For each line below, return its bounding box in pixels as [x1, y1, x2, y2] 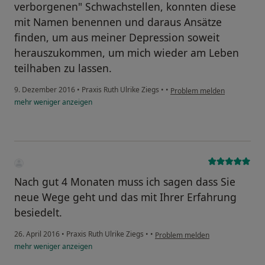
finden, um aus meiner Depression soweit [14, 30, 219, 45]
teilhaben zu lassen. [14, 61, 112, 76]
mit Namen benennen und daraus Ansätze [14, 15, 222, 30]
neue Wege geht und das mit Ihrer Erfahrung [14, 190, 237, 205]
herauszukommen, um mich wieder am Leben [14, 46, 239, 60]
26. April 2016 [14, 229, 60, 240]
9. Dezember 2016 [14, 85, 75, 95]
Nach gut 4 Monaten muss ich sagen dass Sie [14, 174, 235, 189]
